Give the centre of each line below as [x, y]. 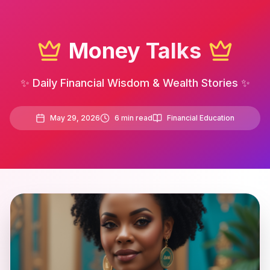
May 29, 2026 [75, 118]
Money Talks [135, 51]
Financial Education [201, 118]
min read [136, 118]
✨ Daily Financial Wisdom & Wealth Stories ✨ [135, 83]
